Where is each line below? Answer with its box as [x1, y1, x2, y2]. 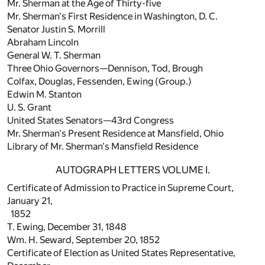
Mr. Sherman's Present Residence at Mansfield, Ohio [7, 128, 224, 140]
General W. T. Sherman [7, 50, 101, 62]
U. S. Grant [7, 102, 51, 114]
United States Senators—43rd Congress [7, 115, 174, 127]
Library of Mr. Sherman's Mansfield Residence [7, 141, 198, 153]
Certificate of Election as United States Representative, [7, 247, 235, 259]
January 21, [7, 195, 53, 207]
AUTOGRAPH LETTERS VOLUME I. [55, 163, 210, 176]
